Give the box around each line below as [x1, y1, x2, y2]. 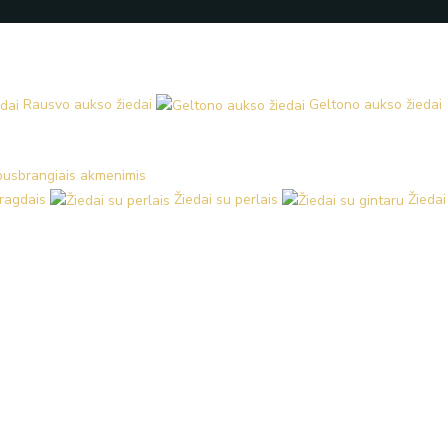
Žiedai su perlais [174, 190, 278, 210]
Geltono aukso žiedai [309, 95, 442, 115]
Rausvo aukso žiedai [23, 95, 152, 115]
